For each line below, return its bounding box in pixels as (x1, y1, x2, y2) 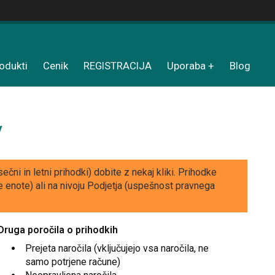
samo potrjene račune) (25, 256, 120, 268)
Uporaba (167, 60, 206, 72)
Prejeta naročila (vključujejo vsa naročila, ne (25, 242, 209, 255)
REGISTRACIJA (83, 60, 152, 72)
